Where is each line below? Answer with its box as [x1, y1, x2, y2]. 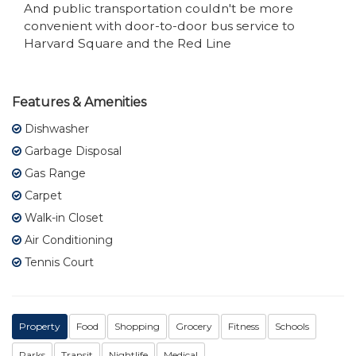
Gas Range [21, 165, 86, 180]
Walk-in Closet [21, 210, 103, 225]
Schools [275, 319, 309, 332]
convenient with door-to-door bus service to [24, 17, 295, 33]
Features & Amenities [12, 94, 146, 110]
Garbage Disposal [21, 143, 122, 158]
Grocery [176, 319, 212, 332]
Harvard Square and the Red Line [24, 35, 231, 51]
